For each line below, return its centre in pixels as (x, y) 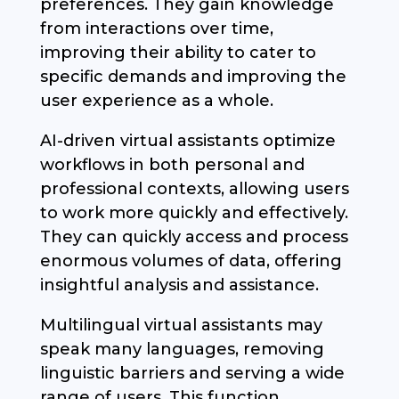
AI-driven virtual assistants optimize (187, 141)
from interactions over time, (156, 29)
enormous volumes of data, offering (191, 261)
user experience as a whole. (156, 101)
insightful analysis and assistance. (179, 285)
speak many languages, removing (182, 350)
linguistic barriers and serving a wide (192, 374)
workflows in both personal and (172, 165)
